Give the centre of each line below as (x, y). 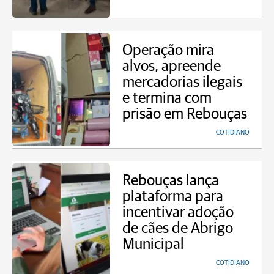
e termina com (167, 98)
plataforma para (173, 197)
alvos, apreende (172, 66)
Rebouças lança (171, 181)
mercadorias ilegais (182, 82)
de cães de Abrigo (178, 228)
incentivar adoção (178, 213)
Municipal (153, 244)
